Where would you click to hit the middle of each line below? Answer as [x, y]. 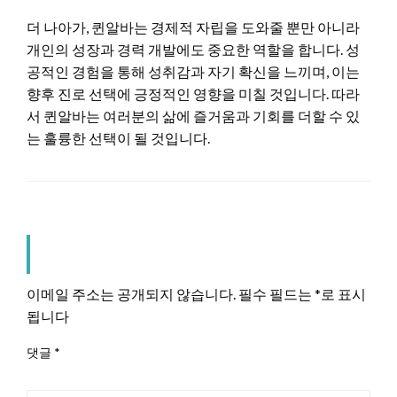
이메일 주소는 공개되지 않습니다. [131, 293]
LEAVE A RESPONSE [190, 254]
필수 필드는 [276, 293]
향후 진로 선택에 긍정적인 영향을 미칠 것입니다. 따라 [193, 93]
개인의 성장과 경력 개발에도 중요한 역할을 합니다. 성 [193, 49]
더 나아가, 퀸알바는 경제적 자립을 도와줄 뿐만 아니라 [193, 27]
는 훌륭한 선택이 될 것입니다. [118, 137]
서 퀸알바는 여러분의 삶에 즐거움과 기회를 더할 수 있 [193, 115]
